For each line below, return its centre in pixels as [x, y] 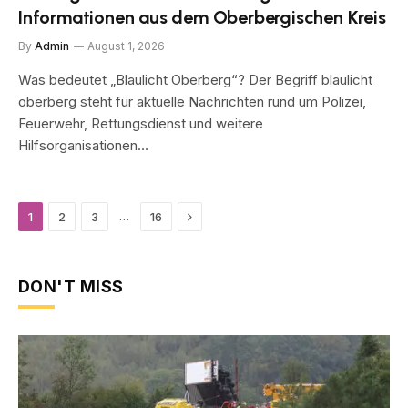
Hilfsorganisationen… [83, 145]
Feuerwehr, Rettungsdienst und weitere [141, 123]
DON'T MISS [71, 286]
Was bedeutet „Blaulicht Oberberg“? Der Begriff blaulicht [195, 79]
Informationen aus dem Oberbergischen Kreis [202, 17]
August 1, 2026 [126, 46]
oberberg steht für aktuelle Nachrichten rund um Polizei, [192, 101]
